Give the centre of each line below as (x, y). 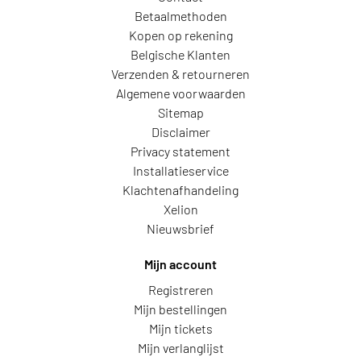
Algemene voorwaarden (180, 93)
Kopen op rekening (180, 35)
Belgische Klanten (180, 54)
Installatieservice (180, 170)
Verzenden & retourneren (180, 74)
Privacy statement (180, 151)
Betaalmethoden (180, 16)
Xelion (180, 209)
